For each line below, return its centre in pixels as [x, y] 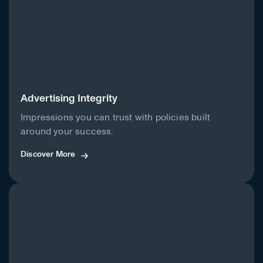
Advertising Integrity [69, 99]
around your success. [67, 132]
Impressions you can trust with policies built [116, 118]
